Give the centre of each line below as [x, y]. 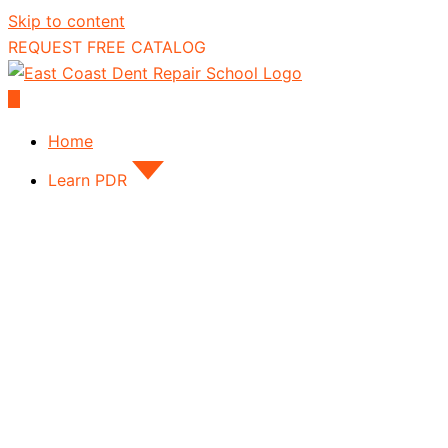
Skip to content [66, 21]
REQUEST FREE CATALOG [107, 47]
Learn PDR [87, 180]
